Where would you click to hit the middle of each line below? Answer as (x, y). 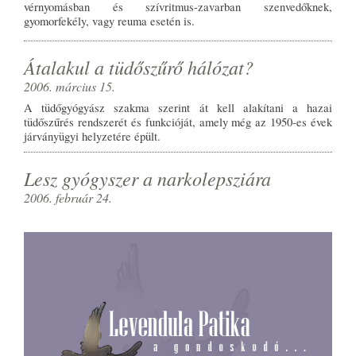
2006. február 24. (68, 198)
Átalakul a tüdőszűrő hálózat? (139, 67)
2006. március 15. (70, 87)
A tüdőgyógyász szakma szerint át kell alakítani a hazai (178, 108)
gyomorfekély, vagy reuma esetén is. (109, 21)
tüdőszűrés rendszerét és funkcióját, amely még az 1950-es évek (178, 122)
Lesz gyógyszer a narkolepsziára (147, 178)
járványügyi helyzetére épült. (92, 137)
